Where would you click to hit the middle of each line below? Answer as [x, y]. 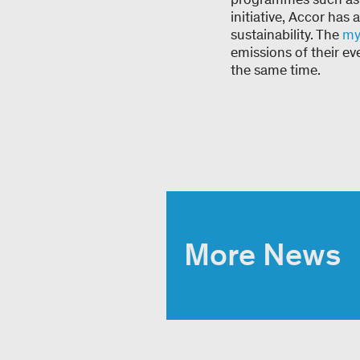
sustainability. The [286, 35]
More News [262, 254]
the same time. [276, 70]
